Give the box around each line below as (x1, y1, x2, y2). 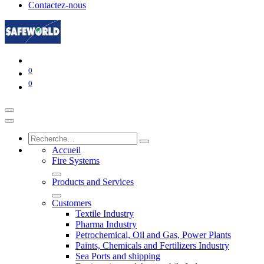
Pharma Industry (75, 219, 137, 229)
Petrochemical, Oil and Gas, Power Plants (75, 229, 231, 240)
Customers (52, 197, 91, 208)
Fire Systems (52, 155, 100, 166)
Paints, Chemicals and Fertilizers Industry (75, 240, 229, 250)
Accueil (52, 144, 81, 155)
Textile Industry (75, 208, 134, 219)
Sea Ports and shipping (75, 250, 160, 261)
